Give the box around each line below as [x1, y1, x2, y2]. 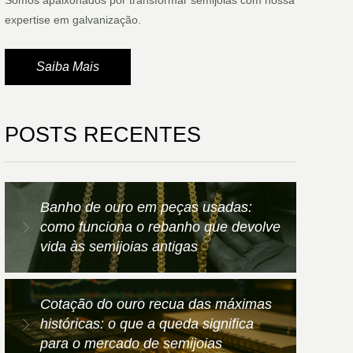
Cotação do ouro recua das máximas [40, 296, 272, 313]
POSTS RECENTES [5, 123, 201, 147]
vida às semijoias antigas [40, 239, 198, 255]
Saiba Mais [36, 60, 99, 74]
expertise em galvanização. [5, 13, 141, 26]
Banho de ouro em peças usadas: [40, 199, 252, 216]
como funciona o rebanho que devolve [40, 219, 281, 236]
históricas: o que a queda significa [40, 316, 254, 333]
